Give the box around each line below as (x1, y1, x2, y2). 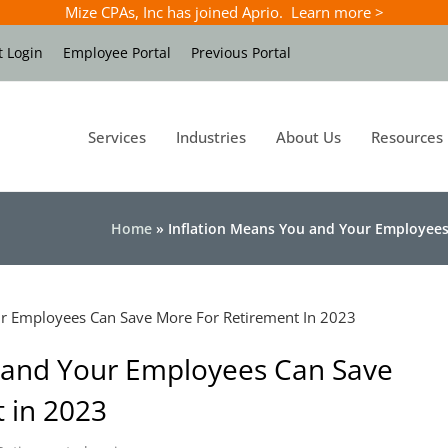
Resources (371, 126, 443, 147)
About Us (276, 126, 341, 147)
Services (88, 126, 146, 147)
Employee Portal (63, 43, 171, 62)
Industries (176, 126, 246, 147)
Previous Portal (191, 43, 291, 62)
